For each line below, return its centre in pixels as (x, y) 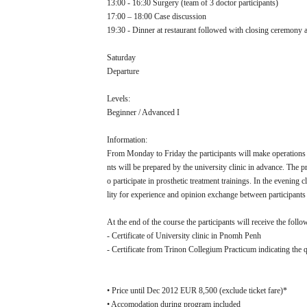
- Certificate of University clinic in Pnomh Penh (184, 236)
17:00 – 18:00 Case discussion (156, 16)
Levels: (118, 99)
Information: (127, 140)
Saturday (121, 58)
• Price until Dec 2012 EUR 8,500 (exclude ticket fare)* (197, 291)
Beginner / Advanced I (143, 112)
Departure (123, 71)
